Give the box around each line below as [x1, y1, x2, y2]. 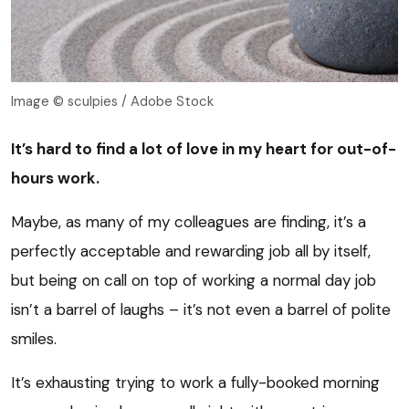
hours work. [11, 167, 100, 188]
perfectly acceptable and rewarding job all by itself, [11, 240, 371, 261]
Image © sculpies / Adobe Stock [11, 91, 214, 110]
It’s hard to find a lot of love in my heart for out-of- [11, 138, 396, 159]
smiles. [11, 328, 57, 349]
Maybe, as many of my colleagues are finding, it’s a [11, 211, 366, 232]
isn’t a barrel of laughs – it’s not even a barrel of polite [11, 299, 391, 320]
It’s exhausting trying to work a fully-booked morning [11, 372, 380, 393]
